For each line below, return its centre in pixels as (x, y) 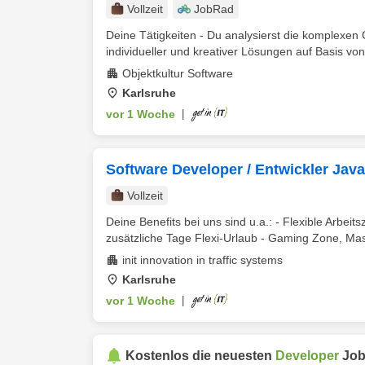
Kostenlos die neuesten (200, 356)
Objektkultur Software (178, 73)
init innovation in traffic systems (202, 260)
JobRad (214, 9)
